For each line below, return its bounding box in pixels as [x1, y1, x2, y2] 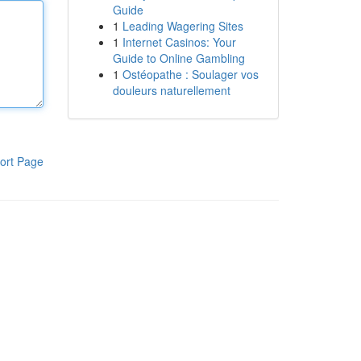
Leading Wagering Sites [122, 18, 243, 34]
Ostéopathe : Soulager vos [122, 66, 259, 82]
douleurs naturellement [112, 82, 230, 98]
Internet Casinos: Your [122, 34, 236, 50]
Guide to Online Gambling [112, 50, 245, 66]
